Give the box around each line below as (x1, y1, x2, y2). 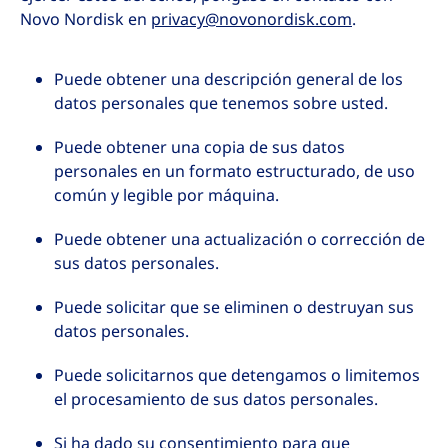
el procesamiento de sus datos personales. (54, 388, 378, 411)
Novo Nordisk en (20, 8, 151, 31)
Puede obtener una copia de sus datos (54, 136, 345, 159)
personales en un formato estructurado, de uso (54, 160, 415, 183)
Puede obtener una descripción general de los (54, 68, 403, 91)
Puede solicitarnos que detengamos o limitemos (54, 364, 420, 387)
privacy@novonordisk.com (151, 8, 352, 31)
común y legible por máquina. (54, 184, 279, 207)
